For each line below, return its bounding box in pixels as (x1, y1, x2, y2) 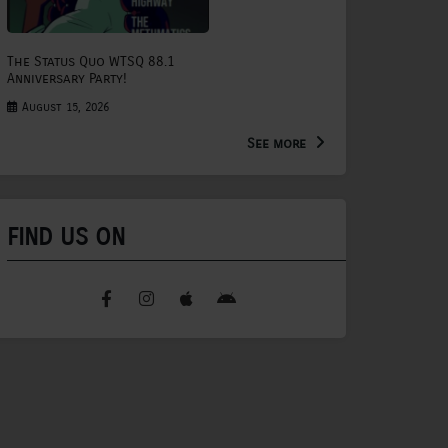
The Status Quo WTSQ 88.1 (7, 53, 175, 71)
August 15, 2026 (18, 100, 109, 115)
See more (247, 134, 310, 152)
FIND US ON (7, 222, 125, 251)
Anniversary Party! (7, 70, 127, 88)
